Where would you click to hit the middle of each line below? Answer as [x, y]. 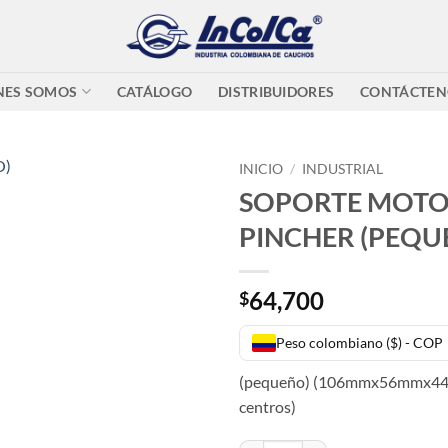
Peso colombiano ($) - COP [359, 342]
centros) [267, 406]
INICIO [261, 169]
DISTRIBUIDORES [276, 91]
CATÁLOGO [154, 91]
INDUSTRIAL [343, 169]
